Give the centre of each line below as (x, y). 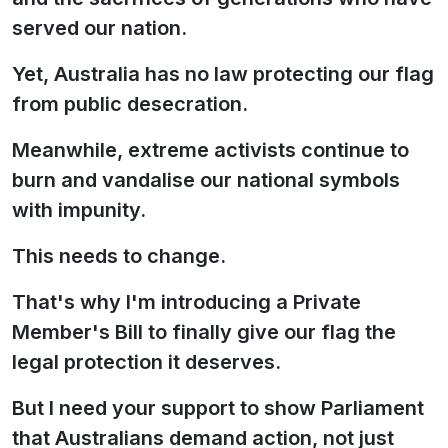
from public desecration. (130, 104)
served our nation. (99, 28)
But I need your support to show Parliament (218, 408)
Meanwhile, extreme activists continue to (210, 150)
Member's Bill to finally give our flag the (204, 332)
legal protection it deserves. (146, 362)
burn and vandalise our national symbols (206, 180)
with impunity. (79, 210)
